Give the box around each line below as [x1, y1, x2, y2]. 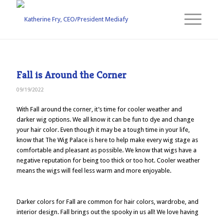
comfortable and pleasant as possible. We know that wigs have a [16, 146, 197, 154]
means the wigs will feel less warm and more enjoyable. [16, 167, 173, 175]
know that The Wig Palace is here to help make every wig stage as [16, 136, 198, 144]
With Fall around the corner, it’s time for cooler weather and [16, 106, 182, 113]
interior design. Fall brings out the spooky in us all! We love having [16, 208, 199, 216]
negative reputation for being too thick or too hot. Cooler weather [16, 157, 200, 164]
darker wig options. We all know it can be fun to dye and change [16, 116, 194, 124]
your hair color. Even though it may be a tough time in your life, [16, 126, 190, 134]
